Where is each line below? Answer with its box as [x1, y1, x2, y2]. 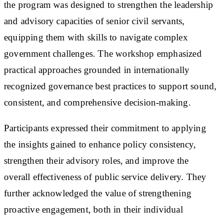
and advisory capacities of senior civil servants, [4, 15, 185, 26]
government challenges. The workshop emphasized [4, 48, 202, 59]
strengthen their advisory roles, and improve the [4, 155, 189, 166]
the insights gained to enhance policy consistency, [4, 139, 196, 149]
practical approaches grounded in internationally [4, 64, 190, 75]
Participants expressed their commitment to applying [4, 122, 206, 133]
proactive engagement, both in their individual [4, 204, 183, 215]
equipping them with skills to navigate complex [4, 32, 188, 42]
